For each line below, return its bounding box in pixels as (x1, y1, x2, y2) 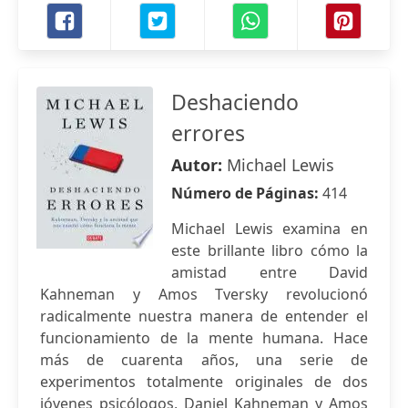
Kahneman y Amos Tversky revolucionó (40, 284, 368, 304)
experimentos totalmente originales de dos (40, 372, 368, 392)
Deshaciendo (171, 87, 299, 117)
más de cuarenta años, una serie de (40, 350, 368, 370)
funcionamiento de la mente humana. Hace (40, 328, 368, 348)
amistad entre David (171, 262, 368, 282)
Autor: (171, 154, 227, 176)
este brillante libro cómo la (171, 240, 368, 260)
